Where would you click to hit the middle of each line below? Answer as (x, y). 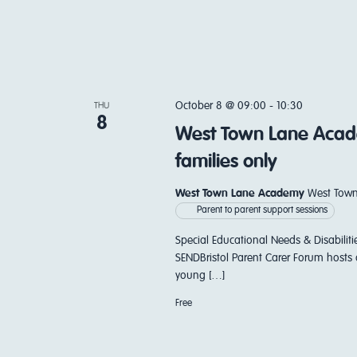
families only (226, 162)
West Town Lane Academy (241, 194)
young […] (200, 276)
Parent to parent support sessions (262, 210)
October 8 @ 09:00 (220, 106)
